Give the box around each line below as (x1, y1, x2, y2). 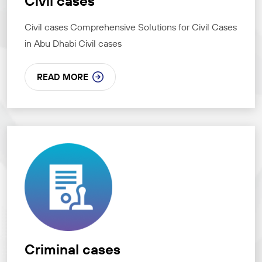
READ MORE (37, 71, 88, 83)
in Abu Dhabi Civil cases (25, 37, 122, 50)
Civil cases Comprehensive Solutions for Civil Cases (25, 21, 237, 33)
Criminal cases (25, 240, 120, 258)
